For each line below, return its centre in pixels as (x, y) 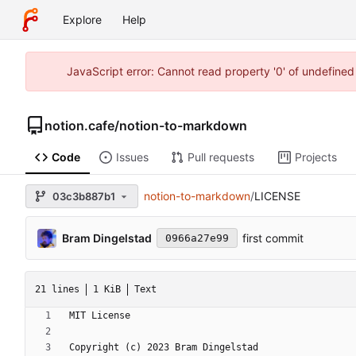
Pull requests (221, 157)
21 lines (57, 289)
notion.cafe (79, 125)
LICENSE (277, 196)
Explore (82, 19)
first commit (273, 238)
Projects (315, 157)
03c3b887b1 (84, 196)
